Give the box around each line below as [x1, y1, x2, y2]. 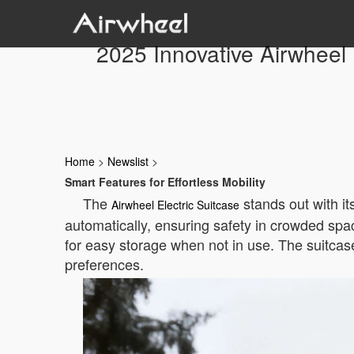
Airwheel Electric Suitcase [111, 197, 239, 213]
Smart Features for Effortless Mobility [65, 174, 265, 190]
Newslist [107, 153, 149, 169]
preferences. [65, 254, 144, 274]
